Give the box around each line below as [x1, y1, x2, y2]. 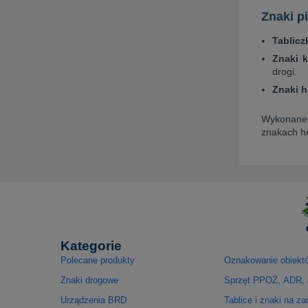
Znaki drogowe [60, 274, 118, 285]
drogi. [272, 65, 297, 77]
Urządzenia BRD [60, 295, 126, 306]
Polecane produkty [60, 254, 135, 265]
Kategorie [60, 238, 122, 253]
